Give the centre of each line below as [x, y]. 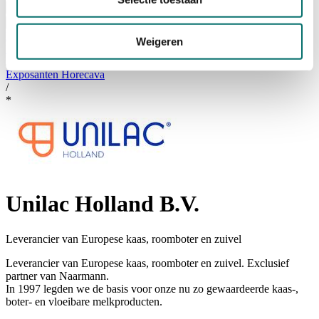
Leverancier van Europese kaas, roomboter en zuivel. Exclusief [147, 263]
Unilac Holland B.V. [103, 204]
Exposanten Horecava [55, 74]
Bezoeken [32, 7]
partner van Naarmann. [57, 276]
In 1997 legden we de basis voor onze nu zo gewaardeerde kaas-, [152, 288]
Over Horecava [42, 22]
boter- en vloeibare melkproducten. [84, 301]
